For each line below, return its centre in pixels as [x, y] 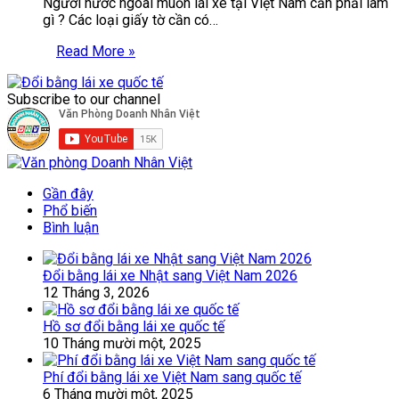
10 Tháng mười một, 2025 [122, 343]
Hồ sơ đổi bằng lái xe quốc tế [134, 326]
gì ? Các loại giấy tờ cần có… [130, 20]
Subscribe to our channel [84, 99]
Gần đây [68, 193]
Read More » [96, 51]
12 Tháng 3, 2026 [96, 292]
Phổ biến [70, 210]
